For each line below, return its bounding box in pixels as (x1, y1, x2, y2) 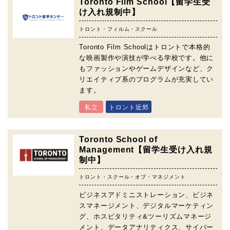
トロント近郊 (109, 103, 149, 110)
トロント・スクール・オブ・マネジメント (79, 174, 186, 180)
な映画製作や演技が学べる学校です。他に (79, 54, 214, 62)
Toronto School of (79, 135, 158, 144)
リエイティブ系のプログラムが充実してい (79, 75, 214, 83)
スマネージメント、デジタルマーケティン (79, 202, 214, 210)
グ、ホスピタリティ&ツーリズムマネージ (79, 213, 212, 221)
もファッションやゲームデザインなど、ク (79, 65, 214, 72)
